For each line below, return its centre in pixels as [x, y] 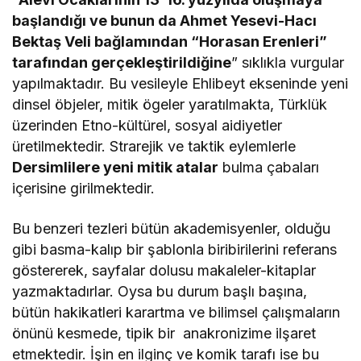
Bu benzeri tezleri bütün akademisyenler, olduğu [172, 229]
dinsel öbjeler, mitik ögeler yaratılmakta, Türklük [170, 105]
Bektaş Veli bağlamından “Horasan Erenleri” [170, 42]
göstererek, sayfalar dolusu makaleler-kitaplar [164, 271]
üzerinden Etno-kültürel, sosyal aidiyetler [147, 126]
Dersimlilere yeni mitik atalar [116, 168]
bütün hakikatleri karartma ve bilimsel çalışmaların [176, 313]
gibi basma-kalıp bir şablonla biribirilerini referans [175, 250]
